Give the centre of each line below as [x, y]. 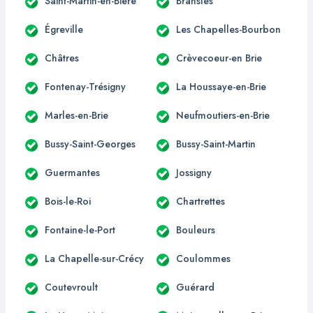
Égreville [64, 29]
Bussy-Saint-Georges [90, 144]
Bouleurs [196, 230]
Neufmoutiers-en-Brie [223, 115]
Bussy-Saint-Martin [216, 144]
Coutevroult [71, 287]
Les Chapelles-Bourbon [228, 29]
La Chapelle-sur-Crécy [94, 258]
